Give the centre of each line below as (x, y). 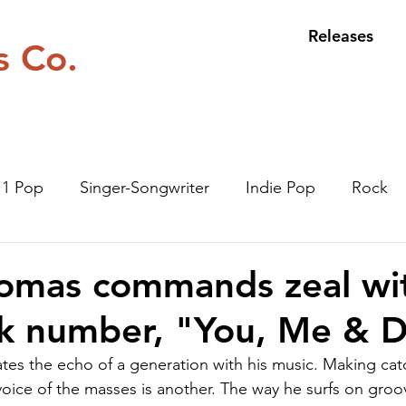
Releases (340, 36)
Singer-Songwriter (145, 187)
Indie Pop (280, 187)
